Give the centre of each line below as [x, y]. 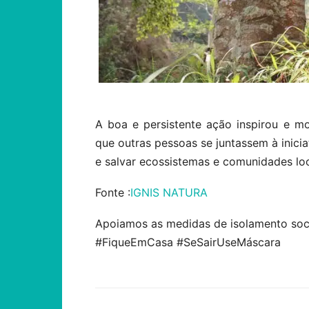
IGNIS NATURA [169, 192]
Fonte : [113, 192]
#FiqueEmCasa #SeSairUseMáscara [188, 242]
